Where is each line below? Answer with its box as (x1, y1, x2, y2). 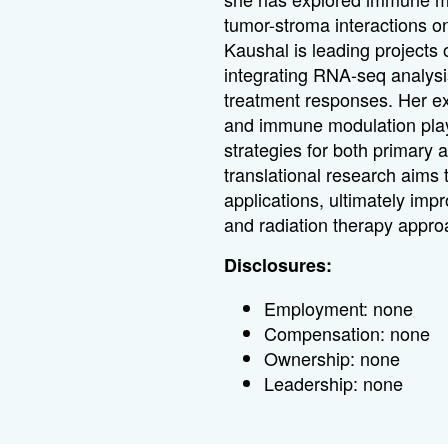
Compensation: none (264, 320, 431, 346)
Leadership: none (264, 370, 404, 396)
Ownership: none (264, 345, 401, 371)
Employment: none (264, 295, 414, 321)
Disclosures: (224, 252, 333, 278)
